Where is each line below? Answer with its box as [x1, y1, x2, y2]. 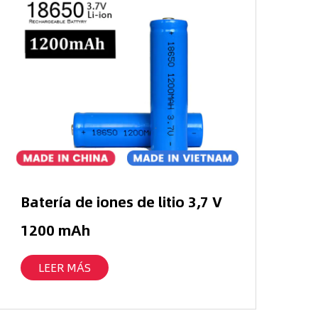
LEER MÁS [38, 258, 91, 277]
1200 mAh [20, 219, 90, 241]
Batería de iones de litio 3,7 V [20, 190, 222, 213]
